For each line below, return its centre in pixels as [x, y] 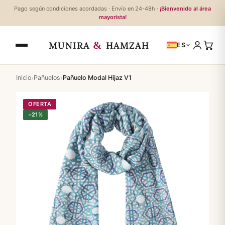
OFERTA [40, 104]
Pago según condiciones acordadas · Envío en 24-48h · [87, 9]
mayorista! [113, 17]
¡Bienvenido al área [185, 9]
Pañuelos [47, 78]
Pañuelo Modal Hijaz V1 [97, 78]
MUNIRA [71, 45]
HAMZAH [126, 45]
